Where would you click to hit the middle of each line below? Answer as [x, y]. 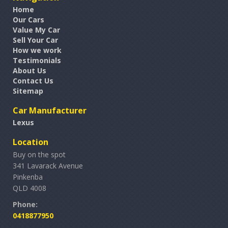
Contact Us [33, 80]
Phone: [25, 204]
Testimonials [37, 60]
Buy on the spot [39, 154]
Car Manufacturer [50, 110]
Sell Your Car [35, 40]
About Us [30, 70]
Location [31, 142]
